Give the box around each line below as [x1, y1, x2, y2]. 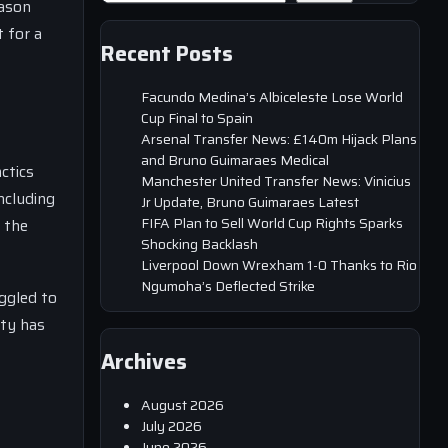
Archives [101, 345, 187, 379]
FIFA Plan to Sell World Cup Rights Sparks [141, 211, 403, 234]
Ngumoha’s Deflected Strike [141, 274, 315, 297]
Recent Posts [101, 37, 233, 71]
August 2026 [141, 393, 224, 416]
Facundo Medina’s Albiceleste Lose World [141, 85, 403, 108]
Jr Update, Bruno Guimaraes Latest [141, 190, 359, 213]
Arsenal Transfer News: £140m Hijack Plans [141, 127, 417, 150]
